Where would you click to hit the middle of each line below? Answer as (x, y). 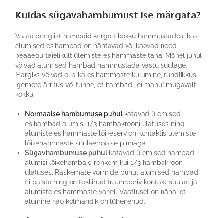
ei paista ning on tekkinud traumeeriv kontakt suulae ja (111, 182)
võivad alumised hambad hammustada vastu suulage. (101, 65)
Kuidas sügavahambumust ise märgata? (108, 14)
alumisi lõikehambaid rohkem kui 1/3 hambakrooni (105, 162)
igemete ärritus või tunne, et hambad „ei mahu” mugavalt (106, 84)
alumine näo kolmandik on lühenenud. (85, 201)
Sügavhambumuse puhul (66, 153)
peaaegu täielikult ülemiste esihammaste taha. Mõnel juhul (109, 55)
